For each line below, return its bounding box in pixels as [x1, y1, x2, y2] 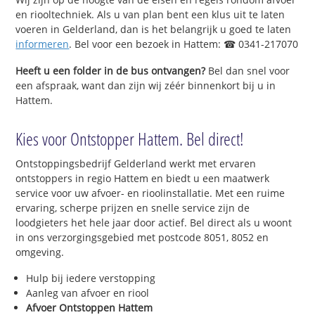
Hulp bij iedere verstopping [26, 271, 156, 285]
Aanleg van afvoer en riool [26, 286, 150, 300]
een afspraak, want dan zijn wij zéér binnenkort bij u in [15, 78, 276, 92]
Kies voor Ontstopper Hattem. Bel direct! [15, 126, 245, 150]
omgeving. [15, 245, 65, 259]
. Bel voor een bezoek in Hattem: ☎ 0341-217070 [69, 37, 299, 51]
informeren [15, 37, 70, 51]
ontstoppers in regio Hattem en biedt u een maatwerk [15, 171, 270, 185]
